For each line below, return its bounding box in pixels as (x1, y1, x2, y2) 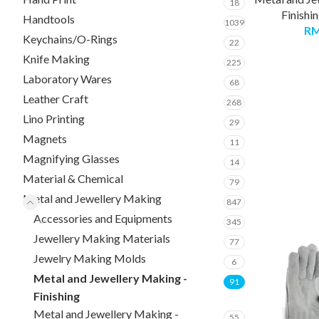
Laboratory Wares (23, 72, 112, 85)
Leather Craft (23, 92, 88, 105)
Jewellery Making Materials (33, 231, 170, 245)
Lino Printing (23, 112, 85, 125)
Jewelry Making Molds (33, 251, 146, 265)
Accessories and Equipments (33, 211, 172, 225)
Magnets (23, 132, 67, 145)
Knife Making (23, 52, 90, 66)
